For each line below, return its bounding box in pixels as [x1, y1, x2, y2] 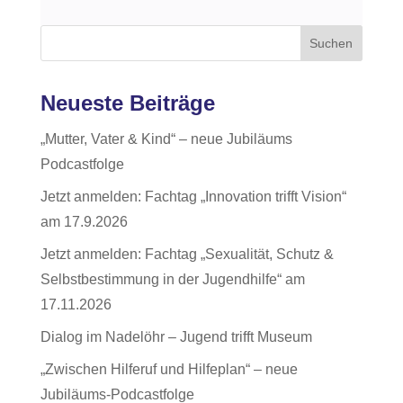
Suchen [309, 35, 354, 50]
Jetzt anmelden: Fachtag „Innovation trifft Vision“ [40, 188, 346, 204]
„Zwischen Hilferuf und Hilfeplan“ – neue [40, 361, 298, 377]
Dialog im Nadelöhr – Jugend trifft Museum [40, 328, 312, 345]
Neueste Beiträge [40, 90, 215, 115]
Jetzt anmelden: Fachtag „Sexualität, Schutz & [40, 246, 334, 262]
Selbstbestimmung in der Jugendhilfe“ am [40, 271, 305, 287]
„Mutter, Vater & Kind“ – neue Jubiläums [40, 130, 292, 147]
